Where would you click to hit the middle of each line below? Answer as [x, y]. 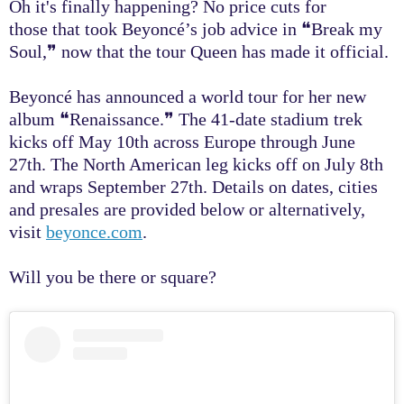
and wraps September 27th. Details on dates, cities [193, 187]
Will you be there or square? [113, 277]
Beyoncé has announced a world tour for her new [188, 96]
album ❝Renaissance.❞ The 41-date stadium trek [186, 119]
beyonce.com [94, 232]
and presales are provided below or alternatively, [187, 209]
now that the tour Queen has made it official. [223, 51]
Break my [347, 29]
